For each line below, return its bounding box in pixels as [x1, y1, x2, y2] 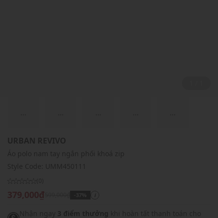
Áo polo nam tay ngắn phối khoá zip [7, 149, 125, 159]
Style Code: [7, 162, 45, 171]
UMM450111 [45, 162, 86, 171]
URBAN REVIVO [7, 135, 66, 146]
